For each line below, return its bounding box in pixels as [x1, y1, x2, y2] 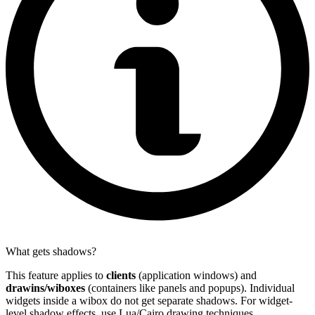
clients [106, 269, 136, 281]
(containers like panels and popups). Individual [85, 281, 295, 294]
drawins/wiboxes [6, 281, 85, 294]
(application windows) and [136, 269, 257, 281]
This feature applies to [6, 269, 106, 281]
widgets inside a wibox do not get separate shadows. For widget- [6, 294, 292, 307]
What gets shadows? [6, 245, 96, 257]
